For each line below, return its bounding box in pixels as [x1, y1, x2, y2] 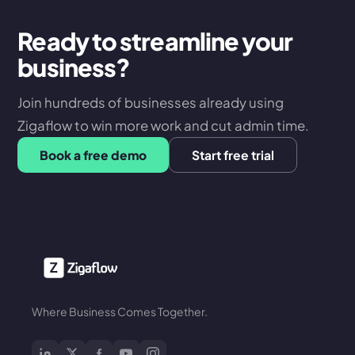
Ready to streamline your [17, 25, 293, 57]
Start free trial [192, 147, 275, 163]
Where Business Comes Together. [32, 304, 208, 319]
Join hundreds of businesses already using [17, 94, 284, 112]
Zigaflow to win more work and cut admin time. [17, 117, 310, 135]
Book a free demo [40, 147, 147, 163]
